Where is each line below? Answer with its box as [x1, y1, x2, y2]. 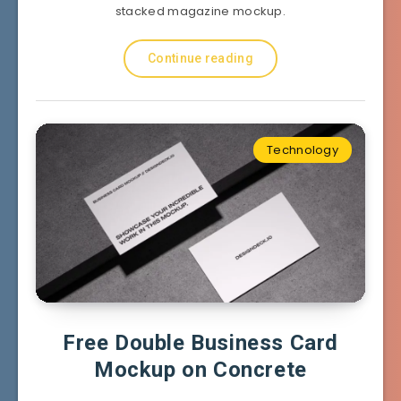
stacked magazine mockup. [115, 2, 286, 20]
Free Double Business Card [62, 329, 338, 355]
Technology [267, 141, 338, 158]
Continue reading [148, 50, 253, 65]
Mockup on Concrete [94, 356, 307, 382]
